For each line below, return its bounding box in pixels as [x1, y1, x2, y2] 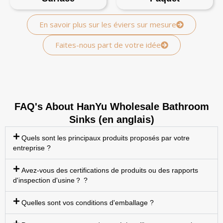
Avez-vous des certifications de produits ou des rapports [21, 166, 198, 175]
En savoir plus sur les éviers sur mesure [39, 19, 176, 30]
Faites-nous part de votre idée [55, 40, 161, 50]
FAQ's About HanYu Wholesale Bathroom [14, 101, 209, 112]
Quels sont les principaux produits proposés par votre [21, 134, 190, 142]
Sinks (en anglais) [69, 114, 154, 125]
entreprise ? [13, 144, 51, 152]
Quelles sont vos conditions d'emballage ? [21, 199, 154, 207]
